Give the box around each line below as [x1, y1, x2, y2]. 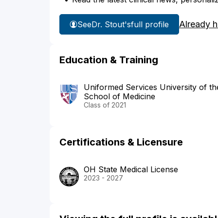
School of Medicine [84, 91, 155, 102]
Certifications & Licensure [59, 136, 183, 148]
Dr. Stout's [91, 19, 131, 29]
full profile [131, 19, 169, 29]
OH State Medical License [84, 164, 178, 175]
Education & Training [59, 54, 158, 66]
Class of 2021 [84, 101, 126, 109]
